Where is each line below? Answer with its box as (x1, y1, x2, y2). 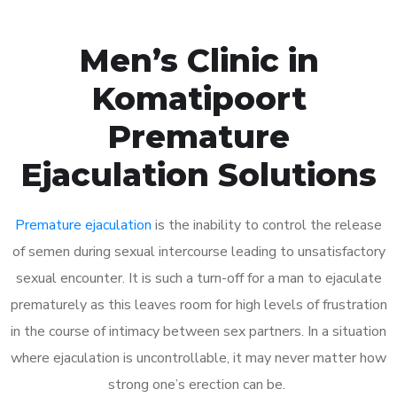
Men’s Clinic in (78, 40, 319, 80)
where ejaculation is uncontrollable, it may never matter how (11, 347, 386, 368)
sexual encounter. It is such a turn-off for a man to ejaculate (15, 268, 382, 288)
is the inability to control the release (152, 214, 382, 235)
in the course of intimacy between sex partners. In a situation (11, 321, 386, 341)
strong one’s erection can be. (108, 374, 289, 394)
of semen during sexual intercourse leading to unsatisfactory (12, 241, 385, 261)
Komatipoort (90, 78, 307, 118)
